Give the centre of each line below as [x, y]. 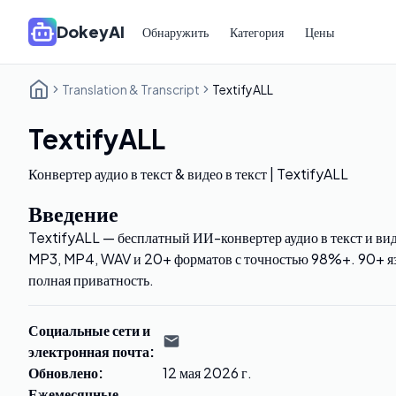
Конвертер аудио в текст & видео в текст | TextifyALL [188, 174]
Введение [73, 213]
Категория [257, 32]
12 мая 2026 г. [207, 373]
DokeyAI [91, 31]
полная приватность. [91, 280]
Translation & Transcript [131, 89]
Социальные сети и [89, 330]
